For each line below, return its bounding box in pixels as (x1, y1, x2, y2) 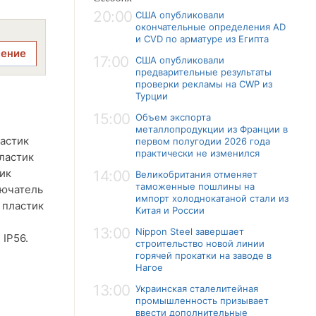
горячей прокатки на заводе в (135, 250, 272, 261)
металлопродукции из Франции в (135, 123, 288, 135)
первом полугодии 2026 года (135, 135, 270, 147)
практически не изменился (135, 147, 260, 159)
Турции (135, 90, 168, 102)
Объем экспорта (135, 111, 211, 123)
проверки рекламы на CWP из (135, 78, 272, 90)
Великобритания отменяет (135, 169, 257, 180)
